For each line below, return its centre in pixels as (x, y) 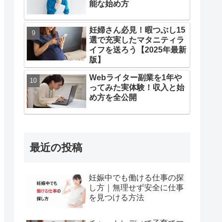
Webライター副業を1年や (136, 78)
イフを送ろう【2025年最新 (138, 50)
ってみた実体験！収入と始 (137, 88)
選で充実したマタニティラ (137, 40)
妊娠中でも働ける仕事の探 (136, 178)
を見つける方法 (116, 198)
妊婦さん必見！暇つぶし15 (137, 30)
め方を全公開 (113, 98)
